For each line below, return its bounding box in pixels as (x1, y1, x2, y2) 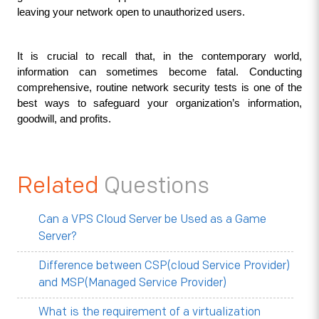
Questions (103, 172, 209, 200)
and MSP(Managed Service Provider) (38, 276, 226, 290)
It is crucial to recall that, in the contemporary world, (16, 51, 303, 62)
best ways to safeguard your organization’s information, (16, 98, 303, 109)
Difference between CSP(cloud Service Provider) (38, 259, 290, 273)
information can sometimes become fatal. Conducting (16, 66, 303, 78)
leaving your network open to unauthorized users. (16, 6, 245, 18)
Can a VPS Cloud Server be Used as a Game (38, 213, 266, 226)
